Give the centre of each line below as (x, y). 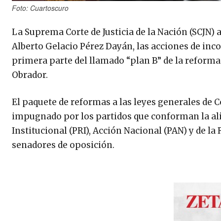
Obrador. (30, 75)
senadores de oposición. (63, 145)
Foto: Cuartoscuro (40, 8)
